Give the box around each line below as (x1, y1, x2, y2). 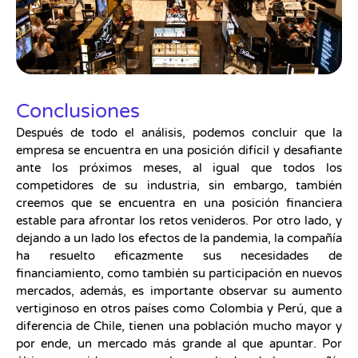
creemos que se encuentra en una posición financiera (16, 195, 342, 210)
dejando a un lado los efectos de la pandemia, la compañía (16, 230, 342, 245)
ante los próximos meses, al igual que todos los (16, 160, 342, 175)
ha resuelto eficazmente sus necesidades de (16, 248, 342, 263)
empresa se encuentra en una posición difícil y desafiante (16, 142, 342, 157)
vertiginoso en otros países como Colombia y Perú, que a (16, 300, 342, 316)
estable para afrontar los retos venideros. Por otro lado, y (16, 213, 342, 228)
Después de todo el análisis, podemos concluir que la (16, 125, 342, 140)
